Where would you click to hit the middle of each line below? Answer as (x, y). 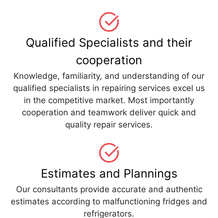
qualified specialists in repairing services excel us (109, 88)
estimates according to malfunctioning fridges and (109, 202)
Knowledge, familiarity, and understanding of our (109, 76)
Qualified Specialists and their (109, 43)
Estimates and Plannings (109, 174)
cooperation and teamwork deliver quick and (109, 113)
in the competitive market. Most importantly (109, 100)
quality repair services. (109, 125)
